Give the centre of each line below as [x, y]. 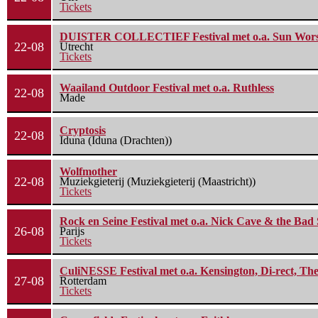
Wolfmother [88, 172]
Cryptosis [83, 131]
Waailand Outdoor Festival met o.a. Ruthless [167, 88]
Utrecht [76, 47]
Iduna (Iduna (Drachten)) [116, 141]
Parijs [72, 231]
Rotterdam [83, 281]
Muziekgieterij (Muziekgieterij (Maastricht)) [158, 182]
